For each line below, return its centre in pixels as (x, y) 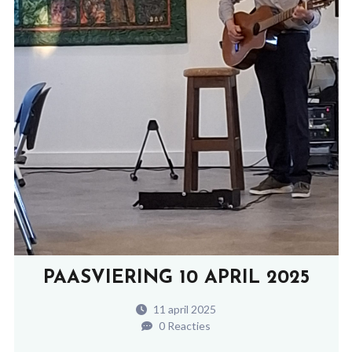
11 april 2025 (183, 309)
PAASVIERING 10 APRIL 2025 (176, 278)
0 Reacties (183, 325)
